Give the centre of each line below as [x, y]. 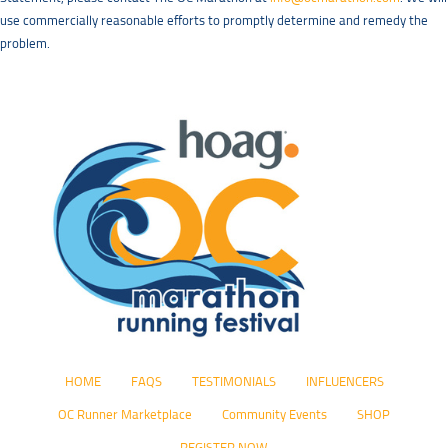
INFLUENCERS [344, 383]
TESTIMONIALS [233, 383]
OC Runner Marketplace [125, 416]
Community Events [274, 416]
